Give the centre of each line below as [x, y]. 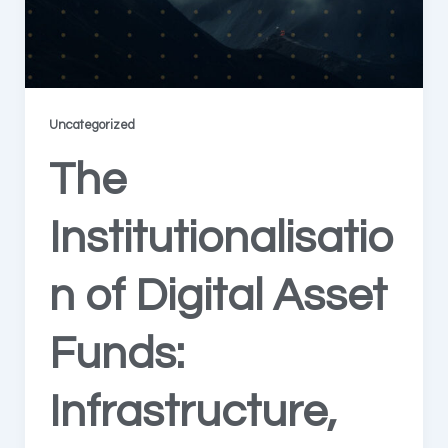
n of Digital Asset [217, 295]
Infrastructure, [192, 411]
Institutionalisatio [220, 237]
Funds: [116, 353]
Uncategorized [91, 125]
